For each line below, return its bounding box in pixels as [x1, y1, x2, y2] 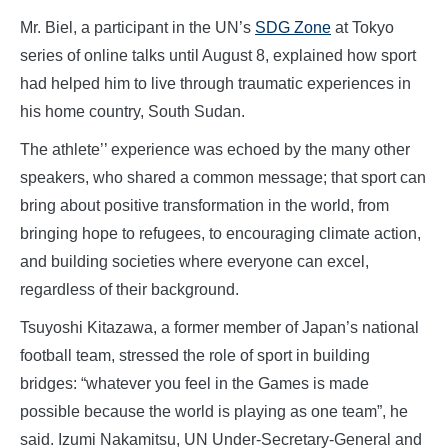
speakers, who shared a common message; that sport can [20, 169, 426, 187]
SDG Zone [255, 19, 331, 37]
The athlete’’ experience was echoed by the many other [20, 141, 410, 159]
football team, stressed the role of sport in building [20, 347, 370, 365]
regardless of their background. [20, 281, 239, 299]
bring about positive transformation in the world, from [20, 197, 389, 215]
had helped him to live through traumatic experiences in [20, 75, 411, 93]
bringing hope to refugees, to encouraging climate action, [20, 225, 421, 243]
